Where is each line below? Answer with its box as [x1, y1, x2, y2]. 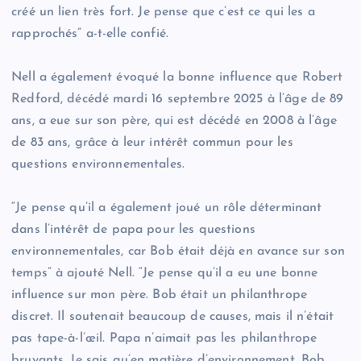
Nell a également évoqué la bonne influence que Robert [11, 71, 343, 85]
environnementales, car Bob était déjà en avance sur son [11, 245, 345, 259]
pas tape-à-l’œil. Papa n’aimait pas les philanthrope [11, 332, 317, 346]
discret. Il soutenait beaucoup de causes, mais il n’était [11, 310, 334, 324]
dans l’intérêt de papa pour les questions [11, 223, 255, 237]
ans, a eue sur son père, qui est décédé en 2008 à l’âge [11, 114, 337, 128]
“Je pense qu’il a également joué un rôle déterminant [11, 201, 322, 215]
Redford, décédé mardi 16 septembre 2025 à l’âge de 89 [11, 93, 344, 106]
